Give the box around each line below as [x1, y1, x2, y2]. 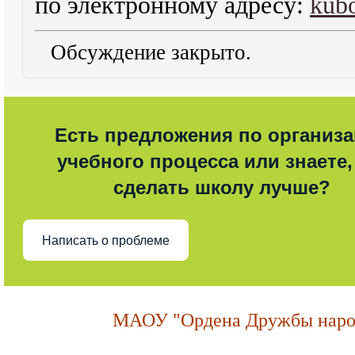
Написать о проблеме [42, 233, 170, 247]
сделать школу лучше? [113, 177, 330, 198]
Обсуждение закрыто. [51, 40, 251, 64]
